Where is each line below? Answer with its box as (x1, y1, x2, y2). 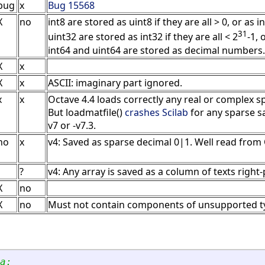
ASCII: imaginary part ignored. (48, 76, 182, 90)
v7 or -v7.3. (48, 119, 96, 132)
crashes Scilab (125, 106, 188, 119)
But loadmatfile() (48, 106, 125, 119)
